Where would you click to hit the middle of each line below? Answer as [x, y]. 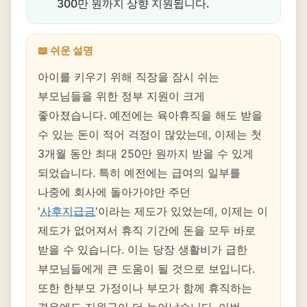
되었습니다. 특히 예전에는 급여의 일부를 [139, 173]
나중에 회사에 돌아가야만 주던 [114, 192]
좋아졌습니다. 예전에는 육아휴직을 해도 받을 [150, 115]
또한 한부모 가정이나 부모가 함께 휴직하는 [145, 288]
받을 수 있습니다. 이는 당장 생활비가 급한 [143, 249]
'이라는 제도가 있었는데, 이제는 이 [182, 211]
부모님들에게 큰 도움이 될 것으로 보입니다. [146, 269]
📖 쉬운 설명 [65, 50]
